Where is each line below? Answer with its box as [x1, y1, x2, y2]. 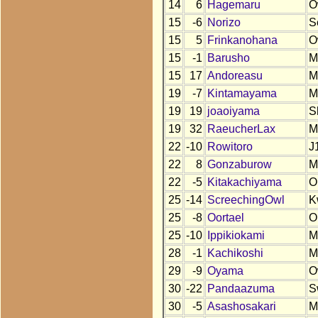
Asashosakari [207, 300, 276, 313]
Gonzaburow [207, 158, 272, 171]
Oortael [207, 212, 244, 224]
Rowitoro [207, 141, 253, 153]
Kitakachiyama [207, 176, 282, 189]
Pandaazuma [207, 283, 275, 295]
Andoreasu [207, 70, 263, 82]
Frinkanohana [207, 34, 278, 47]
